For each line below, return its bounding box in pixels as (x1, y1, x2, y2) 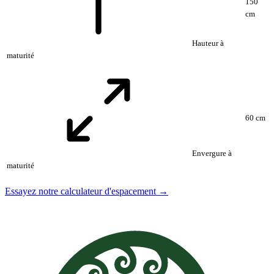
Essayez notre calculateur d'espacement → (5, 185, 168, 196)
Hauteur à (190, 38, 224, 48)
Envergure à (190, 148, 232, 158)
